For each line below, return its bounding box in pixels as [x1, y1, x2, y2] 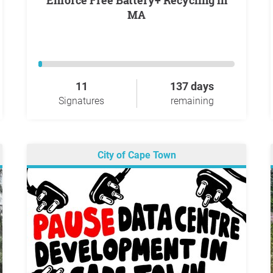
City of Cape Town [97, 149, 176, 161]
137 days [170, 80, 214, 93]
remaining [170, 95, 214, 107]
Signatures [58, 95, 104, 107]
